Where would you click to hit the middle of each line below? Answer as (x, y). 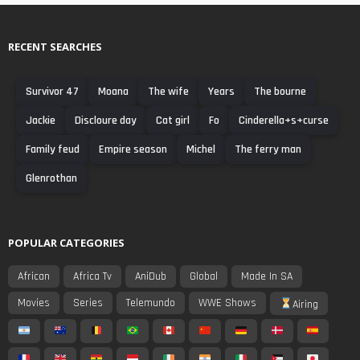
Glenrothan (51, 178)
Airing (305, 304)
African (34, 276)
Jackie (41, 120)
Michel (201, 149)
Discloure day (106, 120)
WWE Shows (227, 303)
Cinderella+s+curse (284, 120)
